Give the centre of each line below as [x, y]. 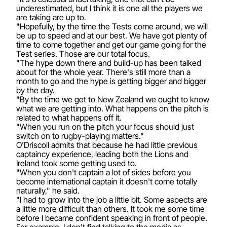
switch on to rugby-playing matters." [80, 136]
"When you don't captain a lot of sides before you [104, 172]
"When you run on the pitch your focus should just [105, 126]
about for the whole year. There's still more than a [103, 72]
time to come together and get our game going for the [111, 44]
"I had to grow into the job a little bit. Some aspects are [112, 199]
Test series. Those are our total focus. [83, 53]
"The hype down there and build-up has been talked [109, 63]
